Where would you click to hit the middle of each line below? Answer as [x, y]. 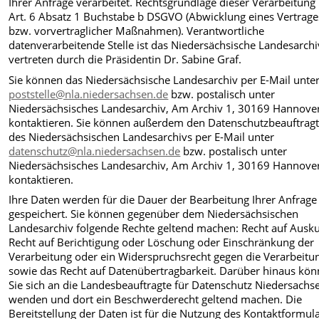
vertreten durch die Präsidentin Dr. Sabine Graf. [125, 59]
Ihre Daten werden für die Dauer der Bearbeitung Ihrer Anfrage [163, 200]
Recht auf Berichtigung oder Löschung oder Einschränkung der [162, 242]
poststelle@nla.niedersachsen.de [89, 94]
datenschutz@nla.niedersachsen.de [95, 151]
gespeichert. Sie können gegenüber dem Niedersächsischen [154, 214]
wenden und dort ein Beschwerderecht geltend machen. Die [156, 299]
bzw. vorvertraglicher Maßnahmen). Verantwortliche [137, 31]
